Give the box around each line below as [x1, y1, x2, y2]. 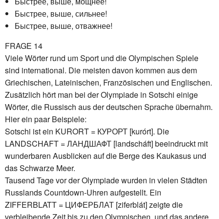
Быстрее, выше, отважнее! [15, 20, 112, 31]
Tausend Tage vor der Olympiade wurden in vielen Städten [5, 174, 207, 186]
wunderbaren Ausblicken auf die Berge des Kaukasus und [5, 150, 206, 161]
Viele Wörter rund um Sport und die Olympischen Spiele [5, 52, 198, 64]
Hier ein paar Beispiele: [5, 113, 87, 125]
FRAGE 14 [5, 40, 43, 51]
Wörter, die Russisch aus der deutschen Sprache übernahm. [5, 101, 213, 112]
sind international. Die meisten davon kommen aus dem [5, 64, 197, 76]
